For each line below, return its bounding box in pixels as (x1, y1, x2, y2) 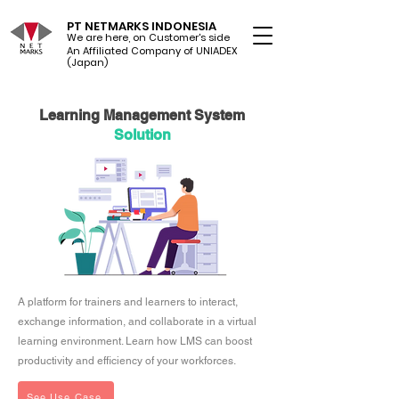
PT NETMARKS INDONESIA (67, 18, 216, 35)
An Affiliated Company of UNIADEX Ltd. (67, 44, 257, 58)
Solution (113, 126, 171, 143)
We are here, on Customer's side (67, 30, 230, 45)
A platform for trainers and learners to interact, (18, 296, 238, 308)
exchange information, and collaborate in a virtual (18, 315, 256, 328)
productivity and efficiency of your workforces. (18, 354, 236, 367)
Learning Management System (39, 107, 245, 124)
